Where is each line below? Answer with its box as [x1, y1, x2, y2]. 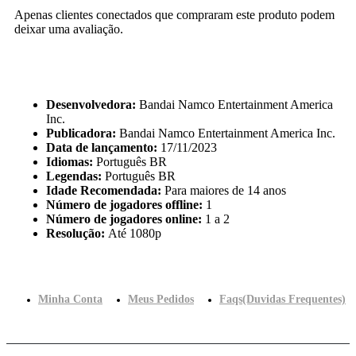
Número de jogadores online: [46, 211, 202, 226]
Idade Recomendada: [46, 183, 161, 197]
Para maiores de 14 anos [161, 183, 286, 197]
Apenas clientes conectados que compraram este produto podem [14, 7, 335, 21]
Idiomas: [46, 154, 93, 168]
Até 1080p [105, 226, 161, 240]
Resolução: [46, 226, 105, 240]
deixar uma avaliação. [14, 21, 123, 36]
